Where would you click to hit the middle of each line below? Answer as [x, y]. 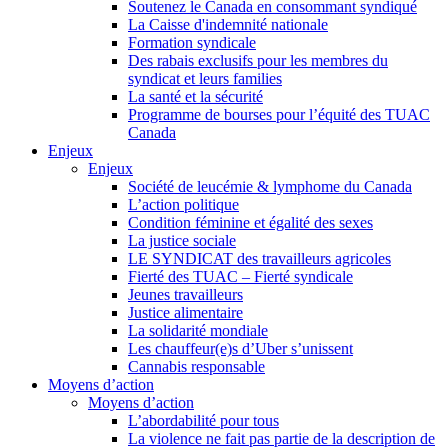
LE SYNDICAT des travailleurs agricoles [259, 258]
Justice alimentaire [185, 312]
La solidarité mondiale [198, 330]
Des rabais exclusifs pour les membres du [258, 60]
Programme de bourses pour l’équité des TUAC [279, 114]
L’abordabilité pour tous [203, 420]
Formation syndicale [192, 42]
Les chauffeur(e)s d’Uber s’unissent [240, 348]
